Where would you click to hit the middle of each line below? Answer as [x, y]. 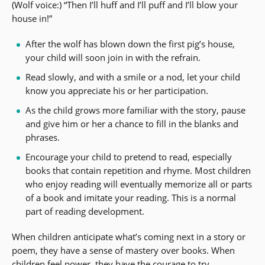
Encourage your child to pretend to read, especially [128, 157]
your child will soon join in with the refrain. [113, 58]
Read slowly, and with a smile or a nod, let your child [132, 77]
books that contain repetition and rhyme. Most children [138, 171]
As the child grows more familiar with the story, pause [135, 110]
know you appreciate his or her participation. [117, 91]
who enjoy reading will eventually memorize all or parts [138, 184]
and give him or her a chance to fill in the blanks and [132, 124]
